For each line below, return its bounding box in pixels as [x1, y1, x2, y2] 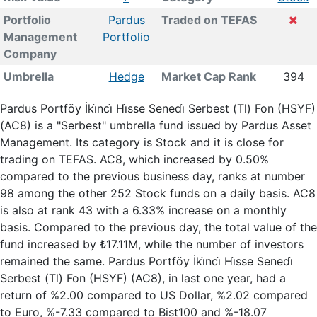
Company [3, 47, 57, 61]
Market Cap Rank [161, 69, 256, 83]
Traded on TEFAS [161, 13, 257, 27]
